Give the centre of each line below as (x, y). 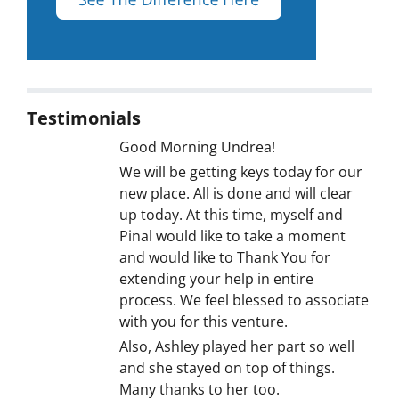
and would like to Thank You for (225, 257)
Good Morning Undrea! (197, 147)
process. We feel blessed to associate (244, 300)
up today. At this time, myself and (231, 214)
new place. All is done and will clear (236, 193)
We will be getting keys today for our (241, 171)
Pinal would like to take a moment (232, 236)
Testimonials (84, 118)
